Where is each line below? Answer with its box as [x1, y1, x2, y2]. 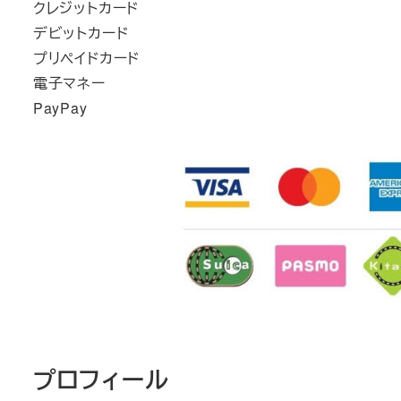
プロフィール [32, 362, 169, 396]
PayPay [32, 97, 88, 118]
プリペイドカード [32, 47, 141, 68]
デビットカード [32, 21, 129, 43]
